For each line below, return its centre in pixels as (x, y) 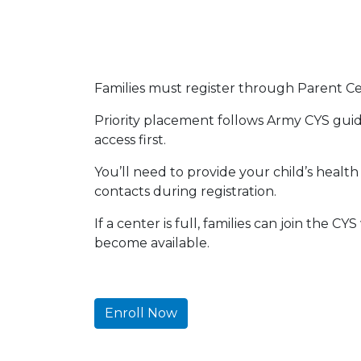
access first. (130, 139)
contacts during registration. (185, 191)
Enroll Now (141, 313)
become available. (152, 243)
